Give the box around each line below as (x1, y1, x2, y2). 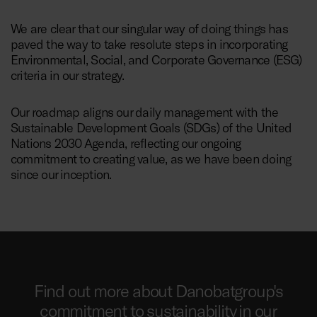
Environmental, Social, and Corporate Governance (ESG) (11, 52, 302, 68)
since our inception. (11, 166, 112, 183)
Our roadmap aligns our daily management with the (11, 104, 279, 120)
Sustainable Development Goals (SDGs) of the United (11, 120, 292, 136)
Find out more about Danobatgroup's (33, 280, 284, 301)
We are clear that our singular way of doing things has (11, 21, 288, 37)
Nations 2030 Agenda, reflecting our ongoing (11, 135, 241, 151)
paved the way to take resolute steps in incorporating (11, 36, 288, 52)
